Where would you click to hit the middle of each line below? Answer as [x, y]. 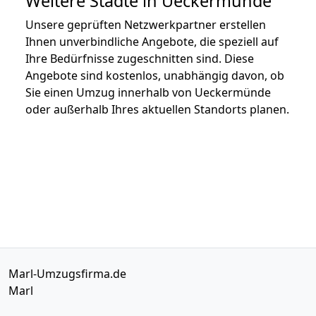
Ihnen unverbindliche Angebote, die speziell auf [152, 41]
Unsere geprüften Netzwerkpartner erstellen [146, 24]
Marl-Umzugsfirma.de [67, 273]
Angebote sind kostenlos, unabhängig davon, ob [155, 75]
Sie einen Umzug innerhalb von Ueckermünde [148, 92]
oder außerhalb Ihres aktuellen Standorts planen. [157, 109]
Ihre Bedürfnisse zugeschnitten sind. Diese [140, 58]
